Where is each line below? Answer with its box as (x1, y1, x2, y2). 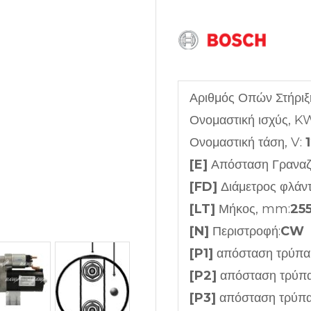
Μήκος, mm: (215, 201, 290, 217)
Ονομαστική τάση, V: (190, 134, 305, 150)
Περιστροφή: (209, 223, 280, 239)
